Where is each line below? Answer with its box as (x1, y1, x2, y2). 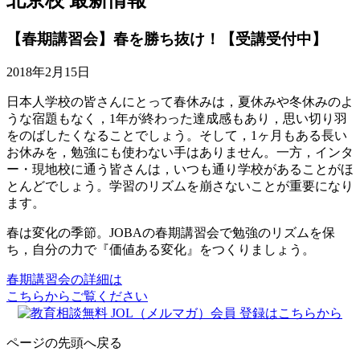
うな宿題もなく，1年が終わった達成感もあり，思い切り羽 (6, 112, 347, 126)
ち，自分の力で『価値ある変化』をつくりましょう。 (6, 243, 315, 257)
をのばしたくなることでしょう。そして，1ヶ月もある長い (6, 129, 347, 143)
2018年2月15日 (6, 65, 90, 80)
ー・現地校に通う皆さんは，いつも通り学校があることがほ (6, 162, 354, 177)
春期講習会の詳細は (6, 272, 122, 287)
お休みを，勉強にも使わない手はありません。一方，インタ (6, 145, 354, 160)
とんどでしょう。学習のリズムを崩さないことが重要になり (6, 179, 354, 194)
